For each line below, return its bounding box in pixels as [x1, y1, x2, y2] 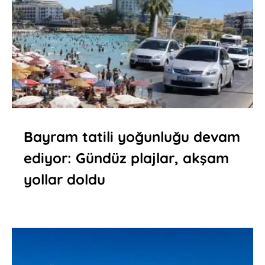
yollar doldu [24, 170, 105, 189]
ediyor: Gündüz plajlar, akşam [24, 149, 229, 167]
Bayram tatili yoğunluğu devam [24, 128, 240, 146]
